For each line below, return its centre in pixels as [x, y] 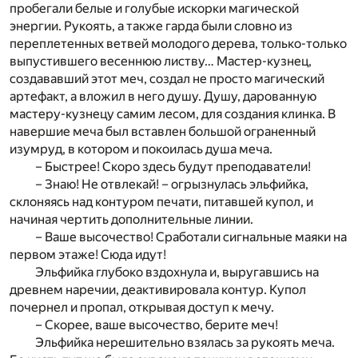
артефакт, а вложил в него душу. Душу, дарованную [163, 96]
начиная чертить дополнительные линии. [131, 219]
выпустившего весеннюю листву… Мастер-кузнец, [161, 61]
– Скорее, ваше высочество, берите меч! [157, 324]
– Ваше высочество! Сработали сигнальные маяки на [191, 237]
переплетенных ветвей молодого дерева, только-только [178, 43]
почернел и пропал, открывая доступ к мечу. [142, 307]
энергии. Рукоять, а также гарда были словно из [151, 26]
